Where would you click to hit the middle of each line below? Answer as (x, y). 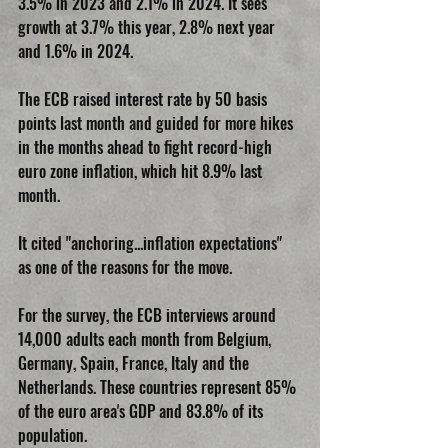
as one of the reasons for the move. (125, 266)
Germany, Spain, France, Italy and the (135, 362)
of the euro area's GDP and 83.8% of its (142, 410)
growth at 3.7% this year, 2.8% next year (148, 26)
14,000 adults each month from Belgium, (146, 338)
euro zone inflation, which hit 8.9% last (142, 170)
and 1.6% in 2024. (75, 50)
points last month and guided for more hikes (157, 122)
